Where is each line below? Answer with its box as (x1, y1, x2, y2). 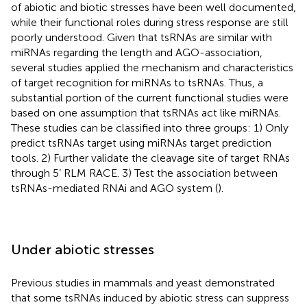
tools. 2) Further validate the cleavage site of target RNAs (11, 151, 290, 164)
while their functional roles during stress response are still (11, 15, 288, 29)
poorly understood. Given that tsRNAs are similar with (11, 30, 272, 44)
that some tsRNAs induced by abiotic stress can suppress (11, 291, 289, 304)
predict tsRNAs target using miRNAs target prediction (11, 136, 271, 149)
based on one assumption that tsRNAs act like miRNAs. (11, 106, 281, 119)
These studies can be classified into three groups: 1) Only (11, 121, 288, 134)
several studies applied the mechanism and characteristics (11, 60, 293, 74)
